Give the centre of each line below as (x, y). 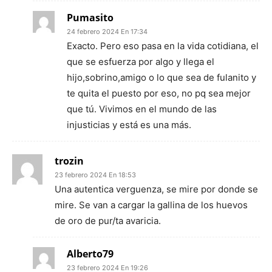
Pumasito (90, 18)
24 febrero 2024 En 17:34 (107, 32)
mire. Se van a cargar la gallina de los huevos (151, 205)
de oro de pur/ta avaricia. (108, 221)
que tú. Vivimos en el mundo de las (142, 109)
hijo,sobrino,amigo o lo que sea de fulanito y (161, 77)
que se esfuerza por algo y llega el (141, 62)
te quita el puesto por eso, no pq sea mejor (159, 93)
